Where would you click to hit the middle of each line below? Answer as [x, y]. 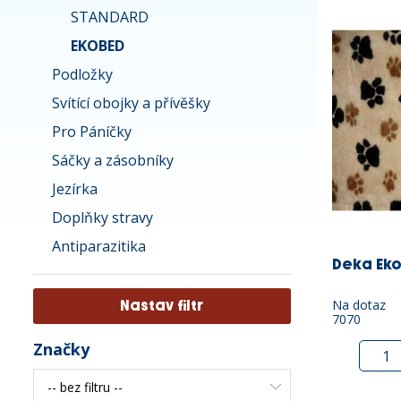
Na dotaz [358, 305]
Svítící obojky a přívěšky [131, 103]
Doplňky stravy [102, 218]
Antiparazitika [99, 246]
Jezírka [75, 189]
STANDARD [110, 17]
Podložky [82, 74]
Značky [61, 349]
